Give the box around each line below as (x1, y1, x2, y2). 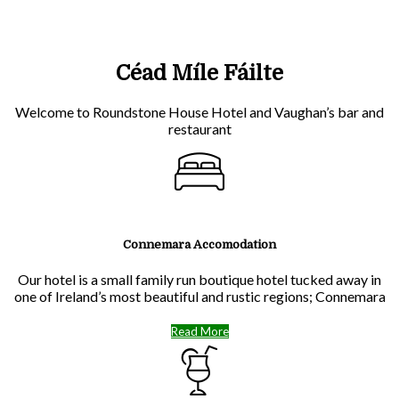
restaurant (167, 119, 232, 137)
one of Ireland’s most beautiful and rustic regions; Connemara (13, 288, 386, 305)
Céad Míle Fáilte (116, 60, 283, 85)
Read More (170, 324, 229, 339)
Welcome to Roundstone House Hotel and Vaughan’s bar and (15, 102, 384, 120)
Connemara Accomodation (123, 237, 276, 251)
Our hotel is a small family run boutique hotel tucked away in (18, 271, 381, 289)
